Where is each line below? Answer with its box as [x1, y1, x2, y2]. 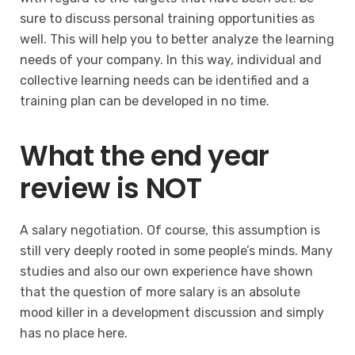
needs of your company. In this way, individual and [20, 52, 322, 67]
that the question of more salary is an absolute [20, 284, 300, 300]
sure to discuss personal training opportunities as [20, 10, 315, 26]
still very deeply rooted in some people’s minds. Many [20, 242, 333, 258]
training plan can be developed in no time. [20, 93, 269, 109]
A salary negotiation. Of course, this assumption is [20, 222, 320, 238]
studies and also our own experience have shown [20, 263, 313, 279]
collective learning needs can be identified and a [20, 72, 309, 88]
